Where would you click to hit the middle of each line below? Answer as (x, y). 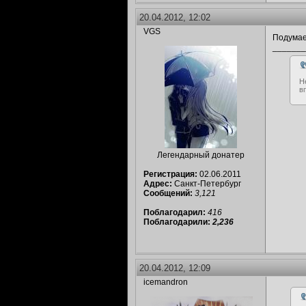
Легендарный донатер (201, 155)
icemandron (166, 282)
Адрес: (158, 184)
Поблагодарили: (178, 222)
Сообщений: (168, 193)
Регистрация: (170, 174)
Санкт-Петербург (207, 184)
